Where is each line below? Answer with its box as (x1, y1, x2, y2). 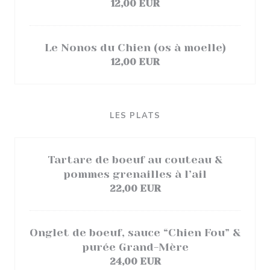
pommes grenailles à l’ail (63, 168, 207, 180)
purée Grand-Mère (81, 241, 189, 253)
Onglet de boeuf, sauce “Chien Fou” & (30, 227, 240, 239)
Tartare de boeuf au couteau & (48, 154, 222, 166)
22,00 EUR (109, 183, 161, 194)
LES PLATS (110, 110, 160, 121)
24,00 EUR (109, 256, 161, 267)
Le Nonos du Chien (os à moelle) (44, 42, 226, 54)
